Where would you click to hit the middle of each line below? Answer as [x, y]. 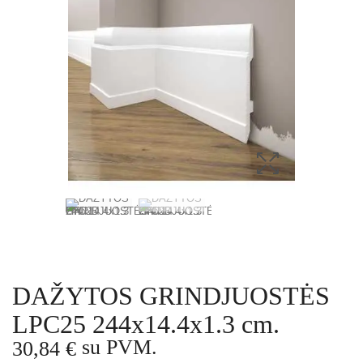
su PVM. [117, 348]
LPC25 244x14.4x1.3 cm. [146, 325]
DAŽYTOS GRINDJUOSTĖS [171, 296]
